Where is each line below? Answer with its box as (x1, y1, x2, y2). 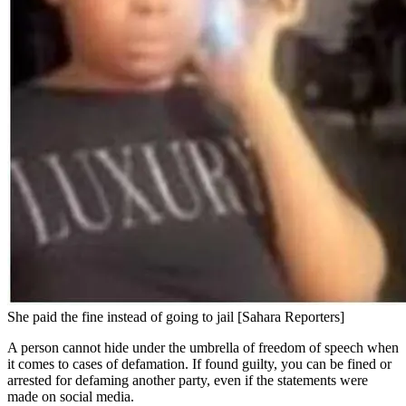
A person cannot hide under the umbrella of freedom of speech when (7, 339, 399, 355)
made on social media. (7, 388, 134, 404)
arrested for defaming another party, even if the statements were (7, 372, 368, 388)
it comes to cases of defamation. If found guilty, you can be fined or (7, 355, 391, 372)
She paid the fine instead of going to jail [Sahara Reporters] (7, 308, 344, 324)
